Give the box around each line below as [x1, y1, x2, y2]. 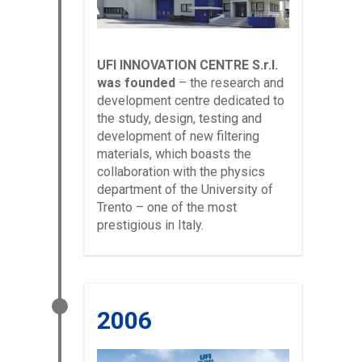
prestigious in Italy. [97, 217, 204, 233]
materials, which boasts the [97, 145, 251, 162]
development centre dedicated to [97, 92, 284, 108]
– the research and [175, 74, 284, 90]
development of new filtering [97, 128, 259, 144]
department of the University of [97, 181, 273, 197]
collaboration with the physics [97, 163, 265, 179]
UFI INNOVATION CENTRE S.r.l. [97, 57, 278, 73]
